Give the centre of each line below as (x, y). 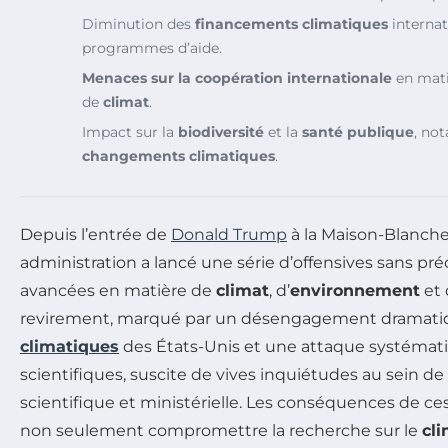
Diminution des (138, 23)
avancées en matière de (118, 290)
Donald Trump (229, 234)
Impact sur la (130, 131)
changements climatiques (178, 155)
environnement (355, 290)
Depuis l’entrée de (95, 234)
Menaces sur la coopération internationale (237, 77)
